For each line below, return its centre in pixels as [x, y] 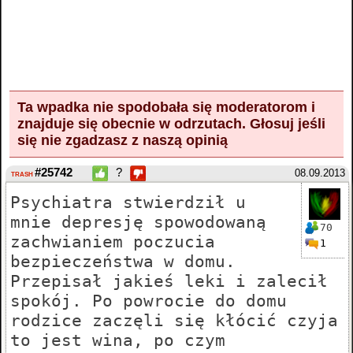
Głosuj [272, 124]
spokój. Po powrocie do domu [149, 301]
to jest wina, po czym [118, 340]
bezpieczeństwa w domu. [123, 262]
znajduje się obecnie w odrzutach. [134, 124]
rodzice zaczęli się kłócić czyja [174, 321]
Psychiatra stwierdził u [128, 203]
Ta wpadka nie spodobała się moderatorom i [166, 107]
